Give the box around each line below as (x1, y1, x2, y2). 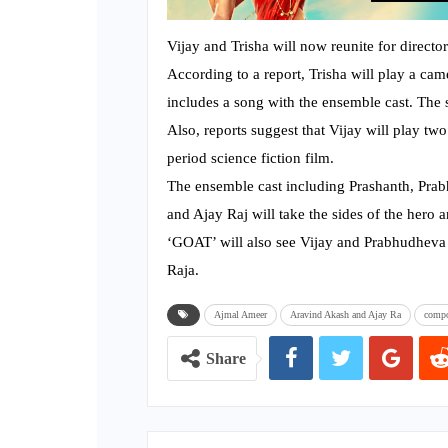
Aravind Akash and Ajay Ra (290, 309, 401, 321)
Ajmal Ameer (214, 309, 267, 321)
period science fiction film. (167, 150, 334, 167)
